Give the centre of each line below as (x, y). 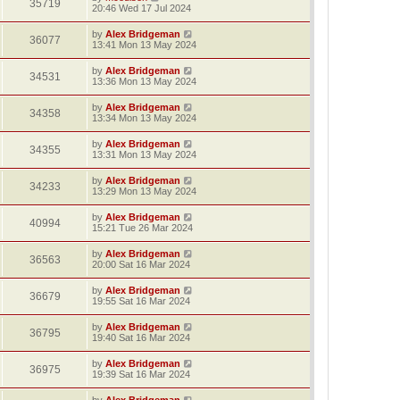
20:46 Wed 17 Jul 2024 (142, 8)
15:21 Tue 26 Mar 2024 (142, 227)
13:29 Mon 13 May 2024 (144, 191)
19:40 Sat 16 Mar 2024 (141, 337)
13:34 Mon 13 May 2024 (144, 117)
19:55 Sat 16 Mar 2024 (141, 300)
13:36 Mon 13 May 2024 (144, 81)
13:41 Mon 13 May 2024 (144, 44)
